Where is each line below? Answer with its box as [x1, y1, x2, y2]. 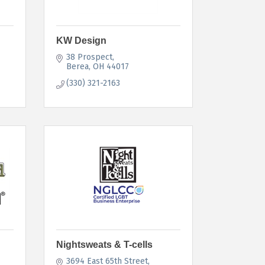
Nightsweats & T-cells [56, 239, 153, 250]
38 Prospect [66, 51, 112, 62]
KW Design [56, 35, 106, 46]
